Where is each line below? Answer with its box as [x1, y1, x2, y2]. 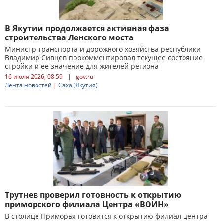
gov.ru [76, 73, 93, 81]
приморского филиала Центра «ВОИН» [5, 199, 169, 210]
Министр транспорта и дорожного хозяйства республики [5, 44, 201, 54]
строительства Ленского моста [5, 32, 134, 43]
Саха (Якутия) [58, 81, 98, 89]
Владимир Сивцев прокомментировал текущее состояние [5, 53, 203, 62]
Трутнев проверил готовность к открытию [5, 189, 181, 200]
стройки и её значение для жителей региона [5, 61, 159, 71]
